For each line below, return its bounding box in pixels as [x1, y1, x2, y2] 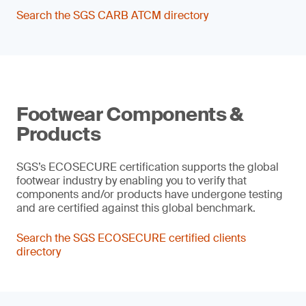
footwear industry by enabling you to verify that [16, 173, 247, 188]
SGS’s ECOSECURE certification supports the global [16, 160, 279, 174]
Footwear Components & [16, 102, 245, 127]
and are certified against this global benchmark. [16, 201, 255, 215]
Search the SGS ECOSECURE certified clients [16, 231, 246, 245]
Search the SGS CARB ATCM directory [16, 8, 208, 23]
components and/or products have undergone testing [16, 187, 283, 201]
